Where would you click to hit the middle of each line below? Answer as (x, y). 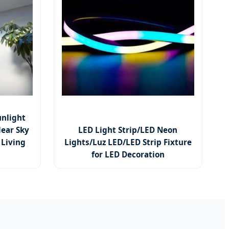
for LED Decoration (128, 154)
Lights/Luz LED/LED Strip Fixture (128, 142)
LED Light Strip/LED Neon (128, 130)
